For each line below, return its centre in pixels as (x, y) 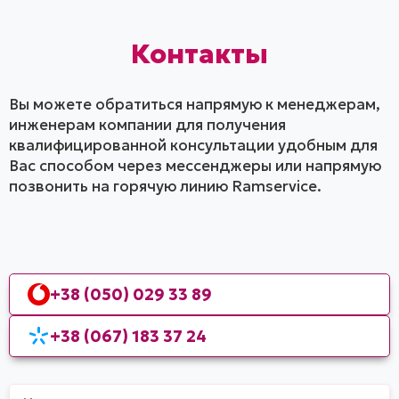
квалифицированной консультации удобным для (193, 145)
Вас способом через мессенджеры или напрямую (195, 165)
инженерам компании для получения (147, 124)
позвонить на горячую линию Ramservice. (165, 186)
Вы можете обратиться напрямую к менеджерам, (195, 104)
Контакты (199, 53)
